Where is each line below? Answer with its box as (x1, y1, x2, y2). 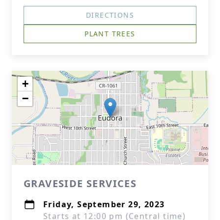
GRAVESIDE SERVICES (24, 177, 137, 190)
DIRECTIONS (86, 10, 134, 20)
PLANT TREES (84, 29, 136, 38)
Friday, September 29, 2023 (43, 199, 165, 210)
